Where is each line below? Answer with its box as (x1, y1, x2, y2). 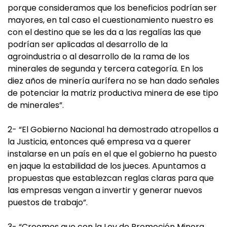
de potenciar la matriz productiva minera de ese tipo (8, 87, 218, 99)
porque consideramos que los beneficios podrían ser (8, 2, 217, 14)
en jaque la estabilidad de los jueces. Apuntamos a (8, 160, 206, 172)
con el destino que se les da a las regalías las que (8, 26, 201, 38)
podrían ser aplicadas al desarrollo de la (8, 39, 168, 50)
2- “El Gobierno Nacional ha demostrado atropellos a (8, 124, 218, 135)
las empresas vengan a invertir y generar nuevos (8, 184, 202, 196)
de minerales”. (8, 99, 64, 111)
